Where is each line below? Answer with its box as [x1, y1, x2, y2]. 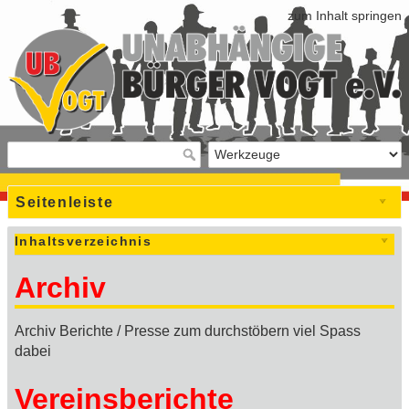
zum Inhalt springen [288, 8, 402, 23]
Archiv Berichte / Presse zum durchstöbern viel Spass [15, 323, 361, 340]
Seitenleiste [16, 194, 114, 210]
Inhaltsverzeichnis [15, 233, 152, 248]
